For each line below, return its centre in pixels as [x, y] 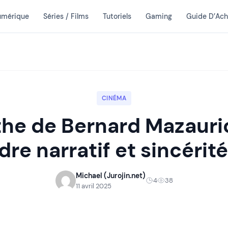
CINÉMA [114, 98]
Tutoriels [117, 16]
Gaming [159, 16]
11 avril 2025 [93, 186]
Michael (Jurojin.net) [110, 175]
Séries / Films [66, 16]
